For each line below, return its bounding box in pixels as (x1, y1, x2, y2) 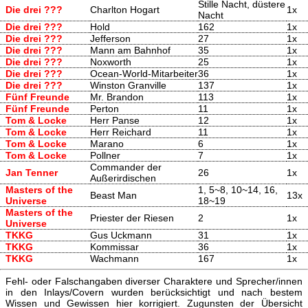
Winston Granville (90, 80, 166, 91)
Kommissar (90, 241, 139, 253)
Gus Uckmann (90, 230, 152, 241)
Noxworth (90, 56, 131, 68)
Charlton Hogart (90, 4, 159, 16)
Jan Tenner (5, 167, 58, 179)
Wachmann (90, 253, 139, 265)
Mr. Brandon (90, 91, 144, 103)
